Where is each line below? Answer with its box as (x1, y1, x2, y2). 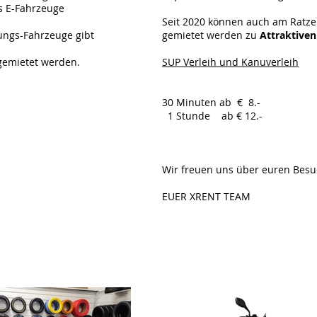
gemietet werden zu (162, 28, 260, 42)
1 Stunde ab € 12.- (162, 109, 263, 123)
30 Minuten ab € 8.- (162, 96, 260, 110)
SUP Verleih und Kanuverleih (162, 55, 299, 69)
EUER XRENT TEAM (162, 190, 250, 204)
